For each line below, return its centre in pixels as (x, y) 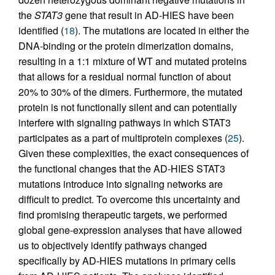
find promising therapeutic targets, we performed (123, 215)
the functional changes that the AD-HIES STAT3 (122, 169)
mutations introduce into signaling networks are (121, 184)
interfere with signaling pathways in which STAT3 (125, 123)
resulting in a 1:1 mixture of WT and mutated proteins (133, 61)
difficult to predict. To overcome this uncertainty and (129, 199)
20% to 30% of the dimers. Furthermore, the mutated (130, 92)
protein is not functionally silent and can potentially (128, 107)
